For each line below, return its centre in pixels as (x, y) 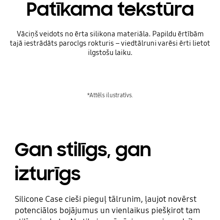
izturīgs (47, 174)
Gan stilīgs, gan (83, 150)
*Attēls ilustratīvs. (110, 95)
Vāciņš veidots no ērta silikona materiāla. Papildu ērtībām (110, 34)
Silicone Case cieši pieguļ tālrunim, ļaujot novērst (105, 199)
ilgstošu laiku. (110, 53)
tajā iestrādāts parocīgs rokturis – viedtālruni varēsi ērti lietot (110, 43)
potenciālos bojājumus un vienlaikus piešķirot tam (107, 210)
